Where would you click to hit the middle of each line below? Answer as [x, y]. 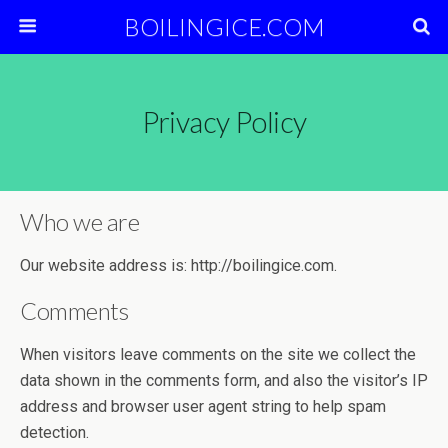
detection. [54, 432]
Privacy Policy [224, 122]
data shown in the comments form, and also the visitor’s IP [224, 380]
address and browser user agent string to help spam [203, 406]
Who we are [80, 221]
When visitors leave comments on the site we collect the [218, 354]
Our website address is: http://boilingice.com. [178, 265]
